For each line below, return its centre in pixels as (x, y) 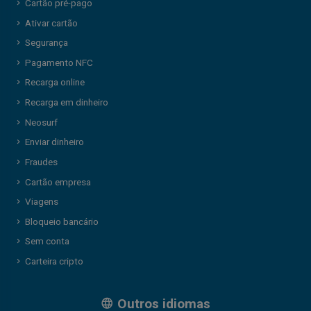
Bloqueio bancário (61, 222)
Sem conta (47, 242)
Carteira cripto (54, 262)
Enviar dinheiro (54, 143)
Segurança (46, 43)
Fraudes (41, 162)
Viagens (41, 202)
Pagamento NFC (59, 63)
